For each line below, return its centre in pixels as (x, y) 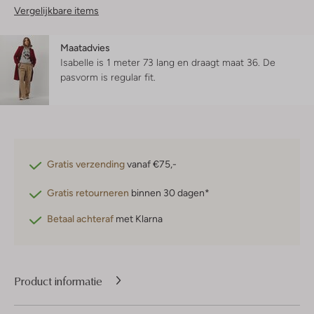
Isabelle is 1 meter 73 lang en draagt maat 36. (162, 63)
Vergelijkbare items (56, 11)
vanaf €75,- (151, 164)
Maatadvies (85, 48)
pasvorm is (86, 77)
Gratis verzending (86, 164)
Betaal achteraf (80, 219)
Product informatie (58, 281)
